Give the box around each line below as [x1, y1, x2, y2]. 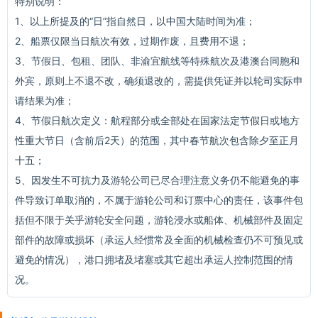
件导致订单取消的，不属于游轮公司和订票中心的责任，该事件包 [15, 194, 303, 206]
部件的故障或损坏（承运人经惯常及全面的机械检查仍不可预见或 [15, 234, 303, 246]
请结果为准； [15, 94, 75, 106]
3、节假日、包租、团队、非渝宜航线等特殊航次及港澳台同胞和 [15, 55, 300, 67]
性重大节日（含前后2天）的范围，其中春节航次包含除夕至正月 [15, 134, 299, 146]
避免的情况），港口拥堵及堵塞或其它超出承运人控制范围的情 [15, 253, 293, 265]
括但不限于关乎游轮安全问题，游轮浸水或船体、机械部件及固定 [15, 214, 303, 226]
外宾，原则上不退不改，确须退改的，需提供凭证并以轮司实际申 [15, 75, 303, 87]
